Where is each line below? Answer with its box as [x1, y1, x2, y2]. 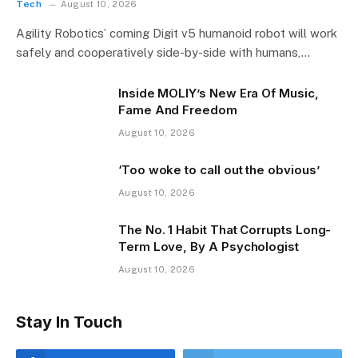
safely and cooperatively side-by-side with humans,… [16, 45, 310, 59]
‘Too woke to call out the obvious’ [118, 161, 320, 177]
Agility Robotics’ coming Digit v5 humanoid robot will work [16, 26, 337, 40]
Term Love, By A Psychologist [118, 238, 299, 254]
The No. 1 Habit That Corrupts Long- [118, 221, 332, 237]
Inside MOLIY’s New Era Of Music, [118, 85, 319, 101]
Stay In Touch [16, 312, 122, 332]
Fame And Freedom [118, 101, 237, 117]
